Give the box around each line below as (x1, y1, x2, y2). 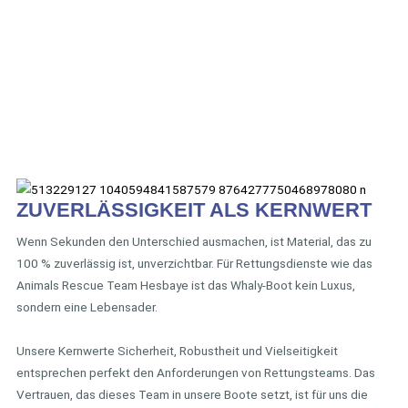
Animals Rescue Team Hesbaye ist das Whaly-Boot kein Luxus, (16, 278, 355, 293)
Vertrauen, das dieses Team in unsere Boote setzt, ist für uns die (16, 387, 368, 403)
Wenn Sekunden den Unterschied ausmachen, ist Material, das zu (16, 234, 372, 250)
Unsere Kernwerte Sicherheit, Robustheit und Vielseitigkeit (16, 343, 338, 359)
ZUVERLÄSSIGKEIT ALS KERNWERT (16, 199, 372, 222)
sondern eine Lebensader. (16, 300, 158, 315)
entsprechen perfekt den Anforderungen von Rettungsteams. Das (16, 365, 375, 381)
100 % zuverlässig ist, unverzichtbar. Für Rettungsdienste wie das (16, 256, 372, 271)
